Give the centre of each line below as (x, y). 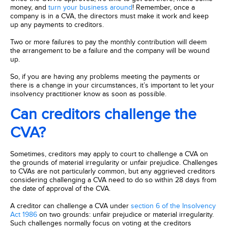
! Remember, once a (164, 7)
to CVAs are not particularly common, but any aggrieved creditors (113, 171)
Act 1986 (24, 215)
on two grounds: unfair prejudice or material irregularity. (125, 215)
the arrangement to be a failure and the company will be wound (110, 51)
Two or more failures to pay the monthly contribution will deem (108, 42)
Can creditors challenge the (103, 115)
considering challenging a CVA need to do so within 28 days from (113, 180)
